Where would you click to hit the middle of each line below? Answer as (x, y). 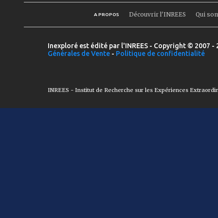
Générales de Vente (79, 53)
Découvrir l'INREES (157, 14)
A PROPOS (106, 14)
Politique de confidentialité (160, 53)
